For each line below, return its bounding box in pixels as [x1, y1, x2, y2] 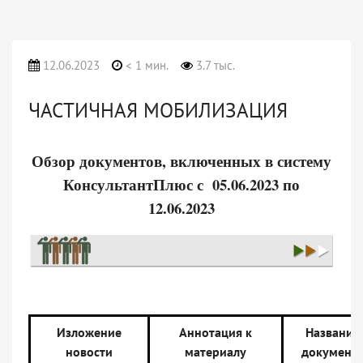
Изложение [57, 324, 122, 341]
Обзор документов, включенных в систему [32, 150, 331, 172]
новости [66, 344, 113, 361]
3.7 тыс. [193, 58, 236, 73]
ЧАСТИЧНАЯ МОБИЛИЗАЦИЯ [28, 97, 288, 123]
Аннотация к [179, 324, 252, 341]
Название [305, 324, 360, 341]
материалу [185, 344, 246, 361]
